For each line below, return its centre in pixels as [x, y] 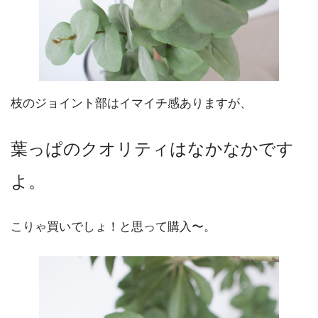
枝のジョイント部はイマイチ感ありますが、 [131, 104]
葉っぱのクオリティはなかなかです [152, 149]
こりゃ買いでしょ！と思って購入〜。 [113, 227]
